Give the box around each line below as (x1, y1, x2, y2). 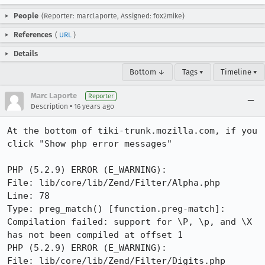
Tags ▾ (182, 67, 203, 76)
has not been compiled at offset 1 (7, 230, 183, 240)
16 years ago (74, 102, 114, 111)
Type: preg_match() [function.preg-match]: (7, 203, 225, 214)
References (14, 30, 52, 39)
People (14, 11, 38, 20)
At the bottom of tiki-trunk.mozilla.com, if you (7, 125, 257, 136)
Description (31, 102, 68, 111)
